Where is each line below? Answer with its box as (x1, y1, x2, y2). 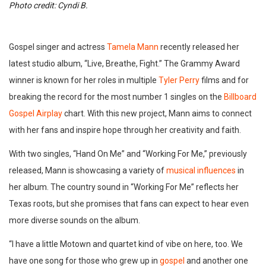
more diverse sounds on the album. (9, 216, 140, 226)
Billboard (224, 92, 256, 102)
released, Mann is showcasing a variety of (9, 166, 166, 176)
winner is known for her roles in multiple (9, 75, 159, 85)
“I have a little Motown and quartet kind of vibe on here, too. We (9, 239, 243, 249)
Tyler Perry (159, 75, 199, 85)
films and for (199, 75, 249, 85)
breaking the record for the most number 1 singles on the (9, 92, 224, 102)
